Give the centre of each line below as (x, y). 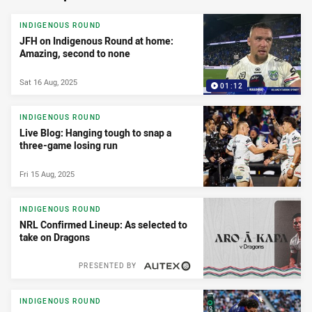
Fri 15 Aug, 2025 (47, 174)
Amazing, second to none (75, 54)
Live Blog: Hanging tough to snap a (95, 133)
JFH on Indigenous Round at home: (96, 41)
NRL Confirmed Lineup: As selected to (103, 225)
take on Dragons (55, 237)
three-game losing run (69, 146)
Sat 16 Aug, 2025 (48, 82)
